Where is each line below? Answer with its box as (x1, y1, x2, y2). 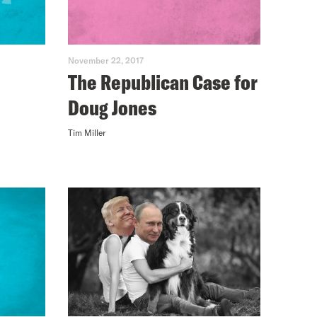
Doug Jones (68, 94, 156, 122)
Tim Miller (68, 127, 105, 138)
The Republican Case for (68, 69, 258, 96)
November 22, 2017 (68, 55, 144, 66)
